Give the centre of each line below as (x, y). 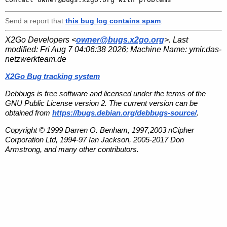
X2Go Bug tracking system (52, 76)
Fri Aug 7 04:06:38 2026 (83, 49)
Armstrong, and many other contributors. (72, 149)
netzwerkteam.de (36, 59)
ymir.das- (205, 49)
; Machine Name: (158, 49)
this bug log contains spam (113, 21)
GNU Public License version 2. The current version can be (101, 103)
